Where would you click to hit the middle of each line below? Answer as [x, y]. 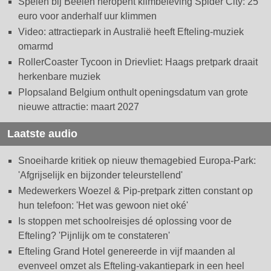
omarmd [36, 47]
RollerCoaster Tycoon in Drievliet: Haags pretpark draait [138, 62]
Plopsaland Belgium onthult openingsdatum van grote [133, 93]
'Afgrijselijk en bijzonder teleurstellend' [100, 175]
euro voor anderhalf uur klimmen [87, 16]
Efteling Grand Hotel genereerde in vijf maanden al [127, 252]
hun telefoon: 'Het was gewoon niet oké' [103, 206]
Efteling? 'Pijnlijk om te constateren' [94, 236]
